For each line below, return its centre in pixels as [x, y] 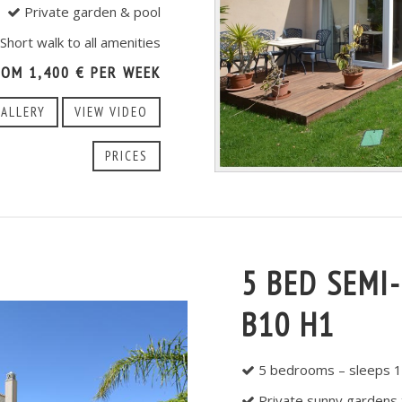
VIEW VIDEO [111, 112]
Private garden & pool [91, 12]
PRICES [127, 156]
